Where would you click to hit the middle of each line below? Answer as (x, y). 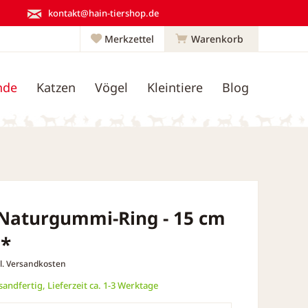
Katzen (56, 88)
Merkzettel (129, 39)
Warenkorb (217, 39)
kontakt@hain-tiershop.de (103, 13)
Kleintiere (175, 88)
